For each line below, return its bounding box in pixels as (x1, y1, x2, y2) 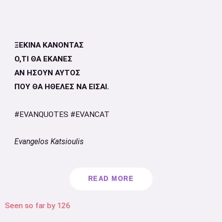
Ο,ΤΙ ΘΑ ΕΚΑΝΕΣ (14, 54, 72, 63)
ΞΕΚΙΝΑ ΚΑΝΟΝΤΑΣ (14, 40, 84, 50)
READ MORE (88, 175, 134, 183)
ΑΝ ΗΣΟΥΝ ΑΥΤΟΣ (14, 68, 80, 77)
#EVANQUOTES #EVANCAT (14, 110, 110, 119)
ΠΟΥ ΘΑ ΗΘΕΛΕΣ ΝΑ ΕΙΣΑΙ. (14, 82, 109, 91)
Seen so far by (5, 201, 55, 211)
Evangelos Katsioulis (14, 137, 84, 146)
